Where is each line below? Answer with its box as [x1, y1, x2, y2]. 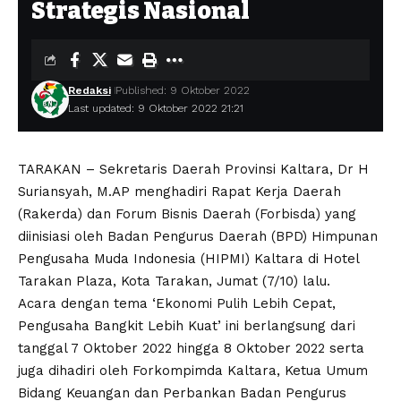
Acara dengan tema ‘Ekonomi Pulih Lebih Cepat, [18, 294, 336, 311]
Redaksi [67, 83, 111, 97]
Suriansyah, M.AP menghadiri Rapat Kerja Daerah [18, 183, 341, 200]
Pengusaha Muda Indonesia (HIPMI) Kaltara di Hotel [18, 250, 359, 267]
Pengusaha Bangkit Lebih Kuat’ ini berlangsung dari [18, 317, 355, 334]
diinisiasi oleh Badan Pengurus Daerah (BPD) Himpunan [18, 227, 378, 244]
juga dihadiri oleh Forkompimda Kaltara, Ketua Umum [18, 362, 368, 379]
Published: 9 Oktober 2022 [115, 83, 250, 97]
